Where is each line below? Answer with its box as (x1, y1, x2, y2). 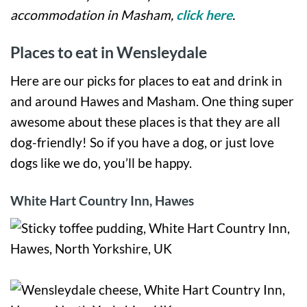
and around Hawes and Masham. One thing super (10, 93, 294, 109)
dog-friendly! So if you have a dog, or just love (10, 134, 274, 150)
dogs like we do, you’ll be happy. (10, 154, 192, 171)
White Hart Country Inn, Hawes (10, 192, 194, 208)
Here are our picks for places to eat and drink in (10, 72, 282, 88)
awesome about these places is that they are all (10, 113, 280, 130)
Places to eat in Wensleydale (10, 42, 207, 62)
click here (176, 7, 232, 23)
